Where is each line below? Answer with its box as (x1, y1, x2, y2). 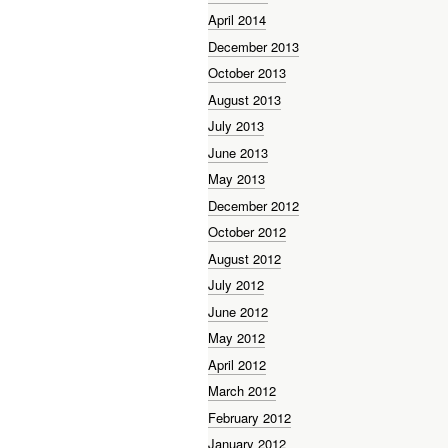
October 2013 (208, 63, 286, 83)
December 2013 (208, 36, 299, 56)
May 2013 (208, 169, 265, 189)
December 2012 (208, 195, 299, 215)
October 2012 (208, 222, 286, 242)
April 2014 (208, 10, 266, 30)
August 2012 (208, 248, 281, 268)
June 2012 (208, 301, 268, 321)
